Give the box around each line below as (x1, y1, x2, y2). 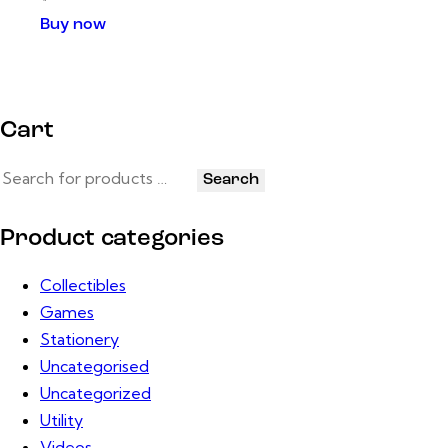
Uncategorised (40, 356, 149, 377)
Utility (40, 410, 83, 431)
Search (203, 172, 259, 189)
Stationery (40, 329, 119, 350)
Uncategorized (40, 383, 151, 404)
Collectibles (40, 275, 126, 296)
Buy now (40, 17, 106, 34)
